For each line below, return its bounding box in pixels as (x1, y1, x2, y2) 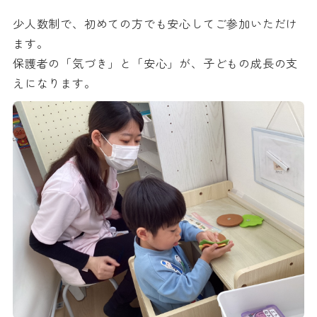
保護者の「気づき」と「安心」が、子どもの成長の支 (13, 54, 299, 71)
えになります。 (13, 74, 96, 91)
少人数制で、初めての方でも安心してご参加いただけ (13, 14, 299, 32)
